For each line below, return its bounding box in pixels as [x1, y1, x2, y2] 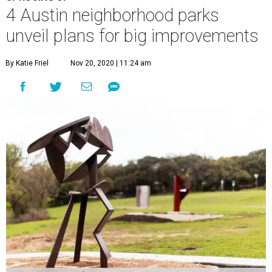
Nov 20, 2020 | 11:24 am [70, 59, 151, 67]
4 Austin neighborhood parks [6, 5, 219, 25]
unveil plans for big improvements [6, 25, 259, 46]
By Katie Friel [5, 59, 49, 67]
